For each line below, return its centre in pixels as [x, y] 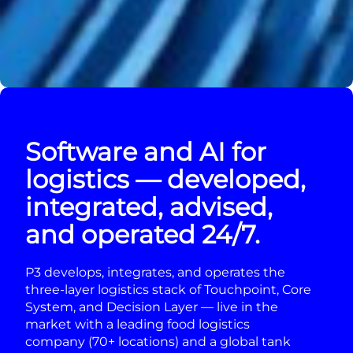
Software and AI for [146, 152]
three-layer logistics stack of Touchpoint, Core [168, 290]
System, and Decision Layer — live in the [152, 307]
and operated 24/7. [143, 235]
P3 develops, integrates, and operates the [155, 273]
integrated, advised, [149, 207]
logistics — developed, [165, 180]
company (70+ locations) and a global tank [158, 342]
